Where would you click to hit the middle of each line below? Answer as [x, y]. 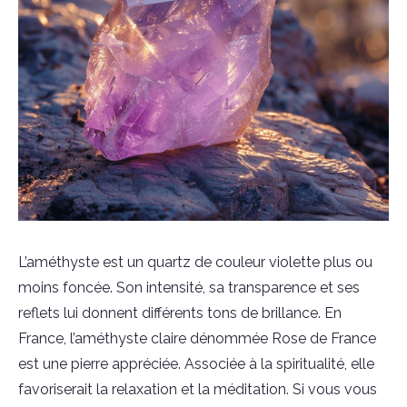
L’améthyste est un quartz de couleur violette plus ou [195, 262]
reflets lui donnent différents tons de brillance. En [180, 313]
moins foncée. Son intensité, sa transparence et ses [189, 288]
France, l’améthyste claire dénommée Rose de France [197, 338]
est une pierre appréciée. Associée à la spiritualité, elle [196, 364]
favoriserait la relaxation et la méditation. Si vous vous [198, 389]
